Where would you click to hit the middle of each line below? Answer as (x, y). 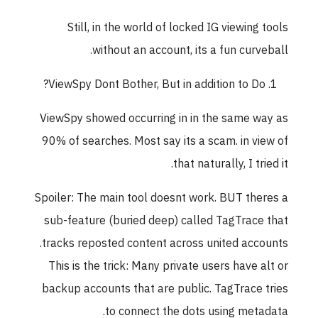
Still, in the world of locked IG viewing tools (183, 28)
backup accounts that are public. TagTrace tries (170, 289)
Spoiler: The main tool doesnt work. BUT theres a (166, 198)
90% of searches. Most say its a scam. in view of (170, 142)
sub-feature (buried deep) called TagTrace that (171, 221)
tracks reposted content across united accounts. (170, 244)
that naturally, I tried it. (236, 164)
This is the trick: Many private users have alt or (173, 267)
